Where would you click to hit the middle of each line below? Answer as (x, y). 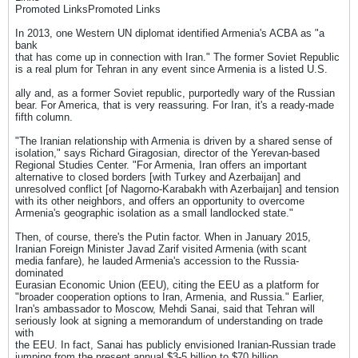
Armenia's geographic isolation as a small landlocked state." (154, 213)
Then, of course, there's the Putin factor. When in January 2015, (163, 237)
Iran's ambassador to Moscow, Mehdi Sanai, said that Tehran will (165, 309)
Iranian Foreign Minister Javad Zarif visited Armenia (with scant (161, 249)
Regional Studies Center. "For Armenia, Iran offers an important (161, 165)
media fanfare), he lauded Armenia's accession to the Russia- (157, 261)
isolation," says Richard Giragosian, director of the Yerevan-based (167, 153)
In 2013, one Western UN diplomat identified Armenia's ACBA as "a (170, 33)
